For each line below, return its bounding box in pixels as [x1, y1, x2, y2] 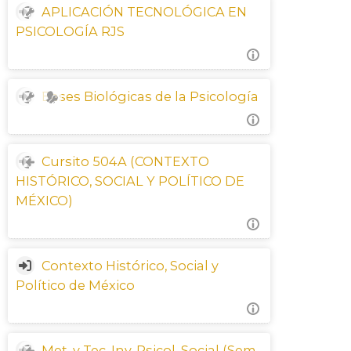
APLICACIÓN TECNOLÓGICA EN [41, 4, 247, 20]
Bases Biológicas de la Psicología [41, 89, 259, 104]
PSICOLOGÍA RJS [16, 24, 125, 39]
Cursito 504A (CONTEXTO [41, 154, 209, 169]
